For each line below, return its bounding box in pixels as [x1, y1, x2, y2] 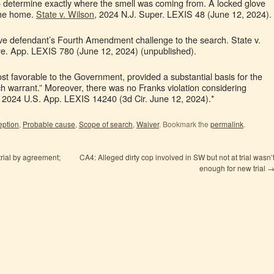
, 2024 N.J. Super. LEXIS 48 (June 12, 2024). [94, 7, 272, 20]
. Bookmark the [159, 119, 210, 129]
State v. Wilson [36, 7, 94, 20]
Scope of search [79, 119, 133, 129]
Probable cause [23, 119, 75, 129]
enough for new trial [199, 163, 267, 173]
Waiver [136, 119, 159, 129]
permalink [210, 119, 243, 129]
